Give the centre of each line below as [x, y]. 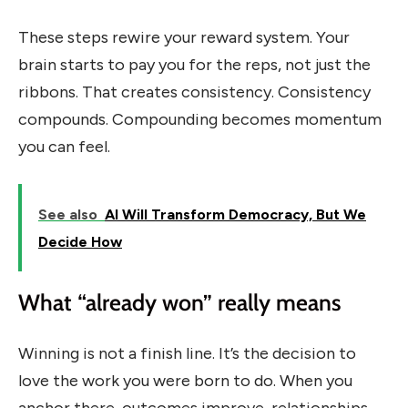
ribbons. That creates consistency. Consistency [194, 92]
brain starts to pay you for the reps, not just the [194, 65]
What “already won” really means [179, 302]
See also [68, 214]
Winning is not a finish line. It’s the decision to [187, 354]
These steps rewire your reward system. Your [184, 38]
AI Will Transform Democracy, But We [235, 214]
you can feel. [64, 147]
